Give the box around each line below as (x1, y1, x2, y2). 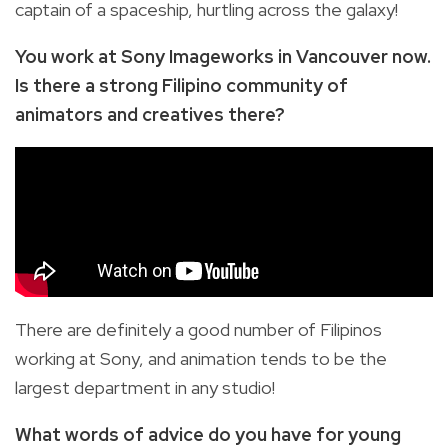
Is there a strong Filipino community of (15, 74, 348, 98)
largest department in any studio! (15, 376, 275, 400)
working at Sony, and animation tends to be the (15, 347, 387, 371)
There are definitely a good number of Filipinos (15, 318, 382, 342)
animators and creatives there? (15, 103, 285, 127)
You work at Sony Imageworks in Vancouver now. (15, 45, 431, 69)
